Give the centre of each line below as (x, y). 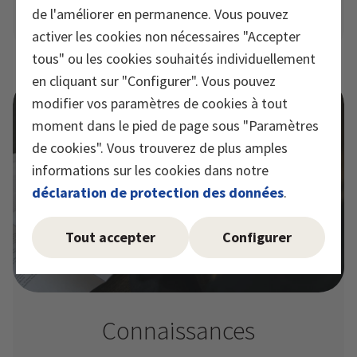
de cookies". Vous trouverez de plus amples (160, 148)
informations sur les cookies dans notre (150, 170)
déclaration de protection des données (158, 192)
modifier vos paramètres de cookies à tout (160, 103)
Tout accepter (110, 237)
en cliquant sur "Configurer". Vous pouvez (154, 81)
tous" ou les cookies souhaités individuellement (174, 59)
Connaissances (178, 331)
